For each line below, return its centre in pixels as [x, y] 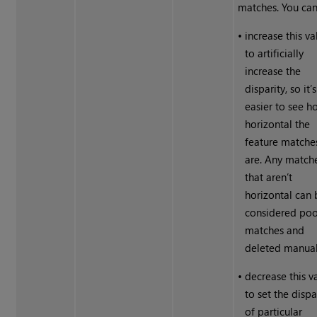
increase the [273, 71]
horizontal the [278, 124]
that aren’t [269, 177]
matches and [275, 230]
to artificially [275, 53]
